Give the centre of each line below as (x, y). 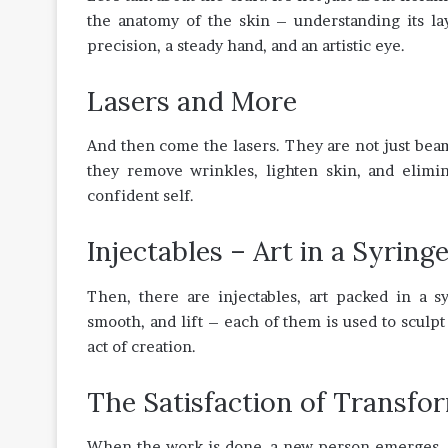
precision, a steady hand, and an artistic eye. (246, 45)
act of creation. (141, 346)
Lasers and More (192, 100)
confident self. (140, 195)
